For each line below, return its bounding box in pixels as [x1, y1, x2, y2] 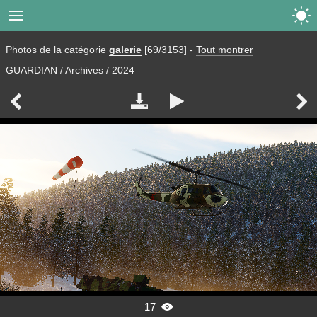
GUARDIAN [6, 64, 57, 76]
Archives [65, 64, 103, 76]
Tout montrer [196, 44, 253, 55]
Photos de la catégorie [6, 44, 109, 55]
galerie [109, 44, 142, 55]
